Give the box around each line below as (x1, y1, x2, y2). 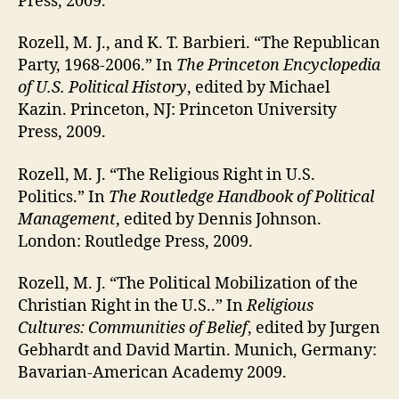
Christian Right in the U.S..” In (18, 296, 247, 317)
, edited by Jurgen (248, 318, 380, 339)
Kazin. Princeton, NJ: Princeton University (18, 100, 337, 121)
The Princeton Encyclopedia (176, 55, 380, 77)
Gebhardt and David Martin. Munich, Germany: (18, 340, 377, 362)
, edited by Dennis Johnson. (116, 208, 322, 230)
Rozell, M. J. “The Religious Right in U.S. (18, 164, 315, 185)
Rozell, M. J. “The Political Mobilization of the (18, 273, 358, 295)
